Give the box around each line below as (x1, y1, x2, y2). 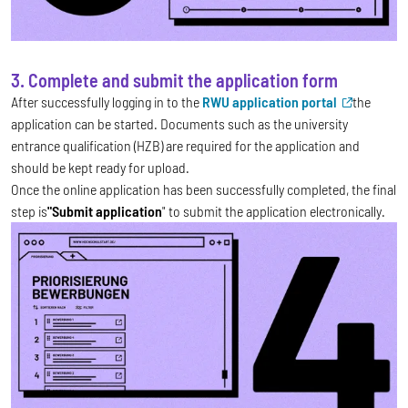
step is (11, 201, 47, 219)
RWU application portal (202, 92, 340, 110)
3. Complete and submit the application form (11, 68, 338, 91)
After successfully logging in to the (11, 92, 199, 110)
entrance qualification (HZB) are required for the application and (11, 136, 360, 154)
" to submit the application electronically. (162, 201, 385, 219)
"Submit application (47, 201, 162, 219)
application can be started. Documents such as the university (11, 114, 348, 132)
